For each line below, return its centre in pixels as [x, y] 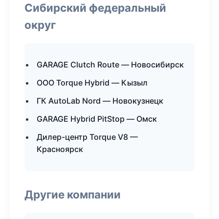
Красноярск [60, 149]
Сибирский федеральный [95, 8]
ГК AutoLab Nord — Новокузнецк [100, 101]
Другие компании [73, 194]
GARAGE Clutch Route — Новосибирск [110, 65]
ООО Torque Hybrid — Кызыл [92, 83]
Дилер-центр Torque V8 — [87, 137]
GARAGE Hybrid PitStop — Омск [97, 119]
